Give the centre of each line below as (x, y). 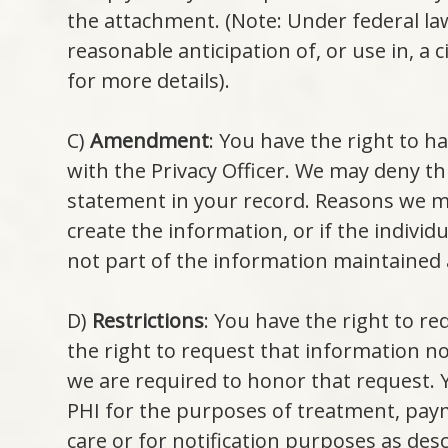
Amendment (150, 141)
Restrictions (148, 321)
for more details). (149, 81)
